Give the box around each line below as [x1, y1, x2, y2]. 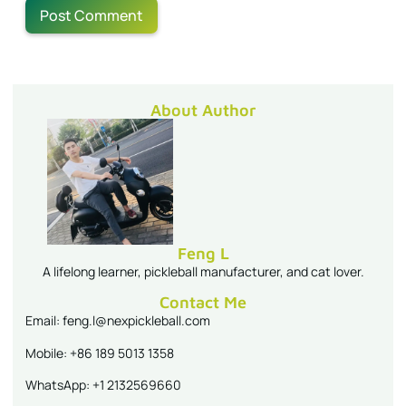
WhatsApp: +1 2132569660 [25, 375, 181, 393]
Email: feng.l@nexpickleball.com [25, 312, 210, 330]
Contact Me [159, 293, 246, 313]
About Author [150, 101, 256, 121]
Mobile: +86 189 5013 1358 [25, 343, 174, 362]
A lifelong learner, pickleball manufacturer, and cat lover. [42, 262, 364, 280]
